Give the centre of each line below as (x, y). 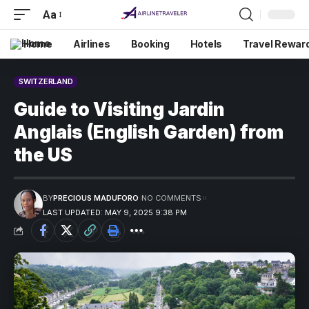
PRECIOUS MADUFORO (96, 198)
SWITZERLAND (46, 81)
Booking (150, 44)
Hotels (206, 44)
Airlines (91, 44)
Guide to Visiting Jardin (119, 109)
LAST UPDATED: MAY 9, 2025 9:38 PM (115, 212)
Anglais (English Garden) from (149, 132)
